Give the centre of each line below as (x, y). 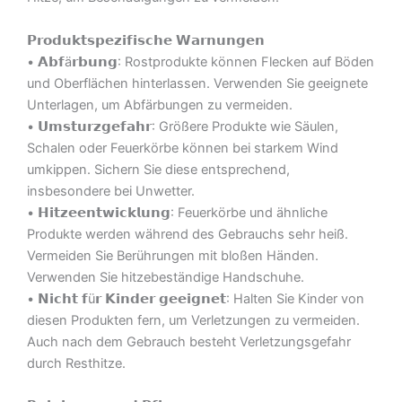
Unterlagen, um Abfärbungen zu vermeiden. (160, 105)
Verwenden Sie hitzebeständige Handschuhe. (166, 277)
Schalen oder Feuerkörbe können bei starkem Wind (183, 148)
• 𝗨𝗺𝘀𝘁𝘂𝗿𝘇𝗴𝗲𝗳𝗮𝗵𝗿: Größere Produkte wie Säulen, (183, 126)
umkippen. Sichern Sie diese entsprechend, (158, 169)
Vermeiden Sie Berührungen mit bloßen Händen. (173, 255)
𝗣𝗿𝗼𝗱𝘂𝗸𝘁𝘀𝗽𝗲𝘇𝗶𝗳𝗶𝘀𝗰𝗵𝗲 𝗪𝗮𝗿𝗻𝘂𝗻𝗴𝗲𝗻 (146, 40)
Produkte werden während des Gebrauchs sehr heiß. (188, 234)
